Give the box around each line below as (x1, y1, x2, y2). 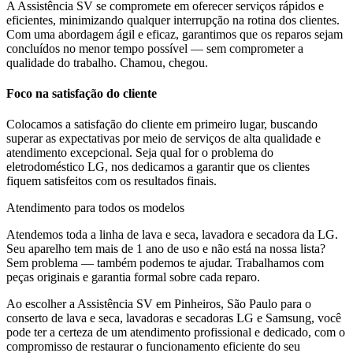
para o (277, 297, 311, 311)
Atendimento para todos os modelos (6, 201, 184, 215)
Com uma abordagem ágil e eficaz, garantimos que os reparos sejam (6, 27, 343, 41)
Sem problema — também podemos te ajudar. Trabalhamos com (6, 256, 324, 270)
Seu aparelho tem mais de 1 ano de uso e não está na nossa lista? (6, 242, 325, 256)
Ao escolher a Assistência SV (6, 297, 156, 311)
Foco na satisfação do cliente (6, 87, 157, 101)
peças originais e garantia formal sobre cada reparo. (6, 270, 260, 284)
